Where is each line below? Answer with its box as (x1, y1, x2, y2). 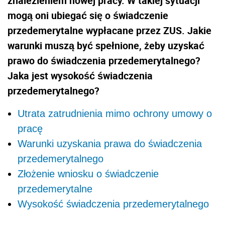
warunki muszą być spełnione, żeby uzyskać (8, 39, 204, 53)
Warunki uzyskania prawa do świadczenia (18, 138, 202, 150)
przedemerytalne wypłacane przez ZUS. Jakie (8, 24, 211, 38)
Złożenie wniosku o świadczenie (18, 168, 159, 180)
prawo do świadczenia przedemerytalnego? (8, 54, 200, 68)
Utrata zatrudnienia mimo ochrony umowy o (18, 108, 212, 120)
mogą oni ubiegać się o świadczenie (8, 9, 168, 23)
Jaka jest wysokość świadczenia (8, 69, 153, 83)
